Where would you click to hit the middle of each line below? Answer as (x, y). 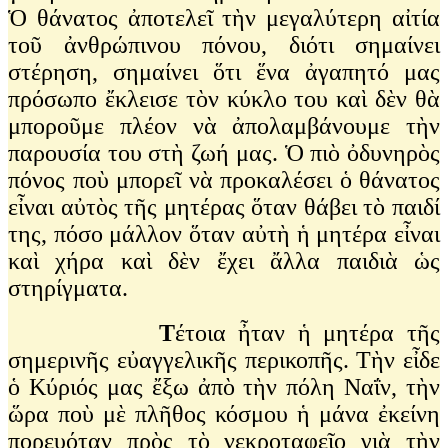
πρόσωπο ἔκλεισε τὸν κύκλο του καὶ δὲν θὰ (224, 98)
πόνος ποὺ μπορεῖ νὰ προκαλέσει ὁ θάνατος (224, 179)
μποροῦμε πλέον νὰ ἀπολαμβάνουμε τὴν (224, 125)
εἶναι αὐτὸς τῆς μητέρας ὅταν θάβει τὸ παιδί (224, 206)
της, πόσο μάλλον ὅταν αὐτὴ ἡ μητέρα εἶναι (224, 233)
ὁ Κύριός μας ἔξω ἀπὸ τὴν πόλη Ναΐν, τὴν (224, 386)
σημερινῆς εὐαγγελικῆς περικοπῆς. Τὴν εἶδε (224, 359)
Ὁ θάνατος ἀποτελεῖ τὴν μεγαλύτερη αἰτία (224, 17)
